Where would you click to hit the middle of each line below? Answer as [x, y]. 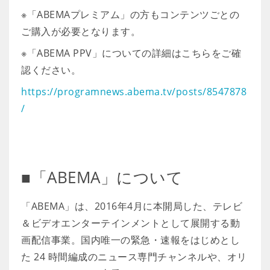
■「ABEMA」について [102, 177]
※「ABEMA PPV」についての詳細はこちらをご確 [131, 53]
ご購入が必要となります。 [81, 31]
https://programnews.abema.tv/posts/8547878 [134, 92]
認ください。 [51, 70]
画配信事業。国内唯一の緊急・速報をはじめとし [130, 240]
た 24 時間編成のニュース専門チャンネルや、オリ [134, 257]
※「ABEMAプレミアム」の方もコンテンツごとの [130, 14]
